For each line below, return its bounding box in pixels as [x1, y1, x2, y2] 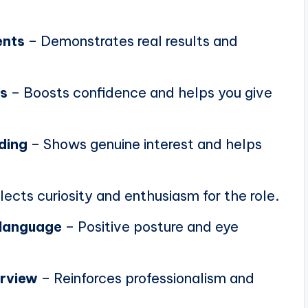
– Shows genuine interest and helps [27, 135, 262, 153]
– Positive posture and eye [62, 218, 239, 236]
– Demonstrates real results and [25, 32, 238, 50]
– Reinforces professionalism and [38, 269, 254, 287]
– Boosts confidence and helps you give [8, 84, 272, 102]
